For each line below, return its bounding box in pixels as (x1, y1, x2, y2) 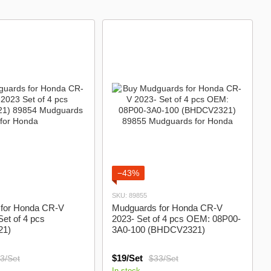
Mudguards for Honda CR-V (111, 203, 223, 213)
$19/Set (111, 253, 143, 263)
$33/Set (148, 253, 178, 263)
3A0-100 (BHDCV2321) (111, 224, 205, 235)
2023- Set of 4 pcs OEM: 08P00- (111, 214, 241, 224)
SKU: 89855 (111, 192, 147, 199)
